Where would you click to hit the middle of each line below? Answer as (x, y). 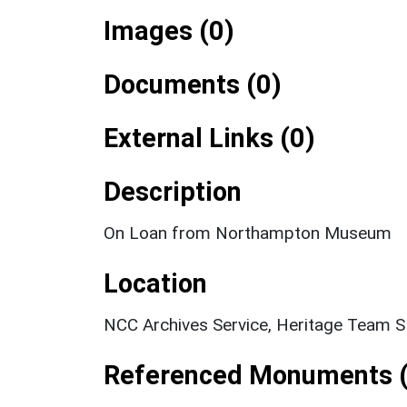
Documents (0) (193, 84)
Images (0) (169, 30)
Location (155, 283)
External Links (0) (209, 138)
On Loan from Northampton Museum (248, 233)
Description (173, 191)
